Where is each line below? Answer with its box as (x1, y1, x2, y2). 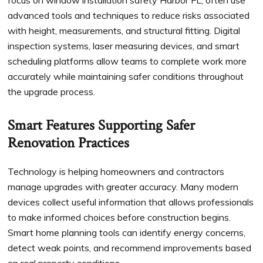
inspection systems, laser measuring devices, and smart (8, 40, 240, 52)
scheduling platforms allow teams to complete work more (8, 55, 247, 68)
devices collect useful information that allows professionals (8, 196, 254, 208)
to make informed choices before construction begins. (8, 211, 231, 224)
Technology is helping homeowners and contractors (8, 166, 225, 178)
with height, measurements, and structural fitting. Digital (8, 25, 241, 37)
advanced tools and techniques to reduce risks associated (8, 9, 250, 22)
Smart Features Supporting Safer (8, 116, 195, 136)
